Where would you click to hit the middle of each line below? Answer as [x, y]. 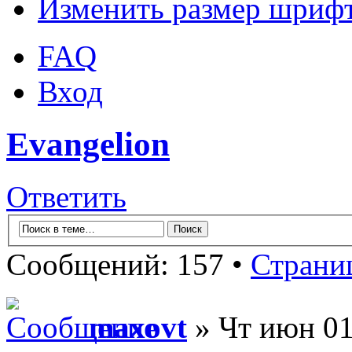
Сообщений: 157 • [128, 264]
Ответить [66, 197]
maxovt [138, 327]
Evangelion [88, 145]
